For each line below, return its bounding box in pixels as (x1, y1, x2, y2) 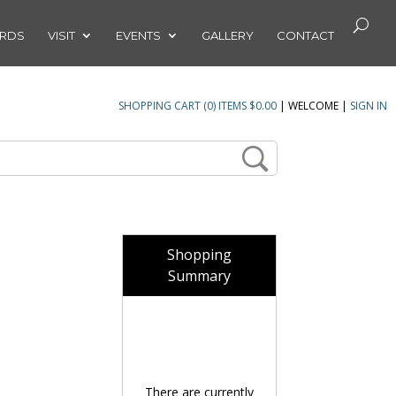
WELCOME (288, 98, 339, 113)
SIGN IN (350, 98, 387, 113)
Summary (167, 266, 231, 286)
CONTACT (277, 28, 334, 42)
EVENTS (116, 28, 161, 42)
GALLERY (202, 28, 254, 42)
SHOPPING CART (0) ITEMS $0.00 (118, 98, 277, 113)
